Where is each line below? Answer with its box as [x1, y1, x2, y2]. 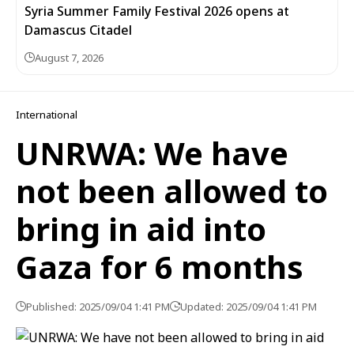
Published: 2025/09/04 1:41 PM [26, 299, 170, 314]
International [16, 107, 77, 122]
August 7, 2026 [35, 51, 104, 65]
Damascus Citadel [24, 21, 132, 39]
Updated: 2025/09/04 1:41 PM [180, 299, 317, 314]
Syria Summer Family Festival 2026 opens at [24, 2, 289, 20]
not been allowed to [16, 169, 328, 213]
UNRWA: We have [16, 131, 288, 175]
